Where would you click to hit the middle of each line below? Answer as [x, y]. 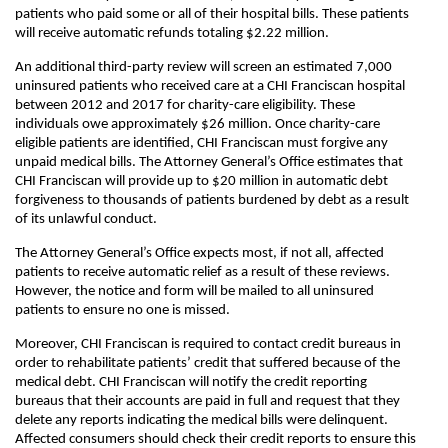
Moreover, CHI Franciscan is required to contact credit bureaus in [208, 344]
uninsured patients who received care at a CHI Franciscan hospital [210, 86]
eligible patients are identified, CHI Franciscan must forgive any [201, 143]
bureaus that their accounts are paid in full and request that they [207, 401]
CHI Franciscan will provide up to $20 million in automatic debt [201, 181]
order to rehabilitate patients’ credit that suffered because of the [207, 363]
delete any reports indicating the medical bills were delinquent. [201, 420]
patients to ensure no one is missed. [122, 310]
